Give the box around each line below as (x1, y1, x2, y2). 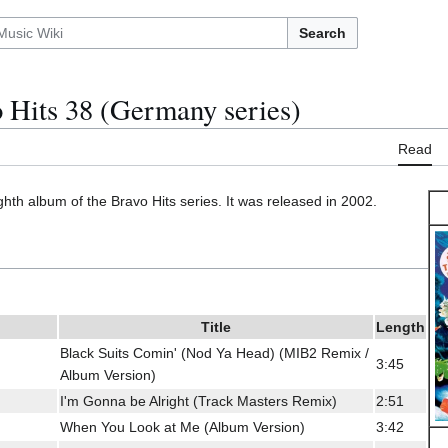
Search (299, 25, 346, 41)
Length (376, 318, 425, 335)
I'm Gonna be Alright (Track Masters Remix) (60, 392, 337, 409)
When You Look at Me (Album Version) (60, 418, 305, 435)
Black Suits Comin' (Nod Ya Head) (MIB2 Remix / (60, 344, 369, 361)
